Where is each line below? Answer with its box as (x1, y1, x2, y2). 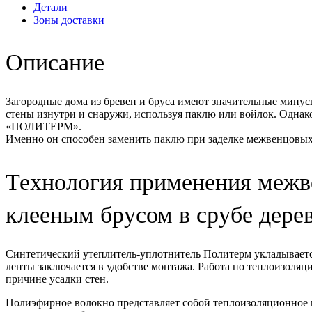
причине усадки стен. (6, 272, 109, 285)
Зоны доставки (33, 14, 104, 26)
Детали (33, 1, 68, 14)
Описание (6, 49, 104, 76)
